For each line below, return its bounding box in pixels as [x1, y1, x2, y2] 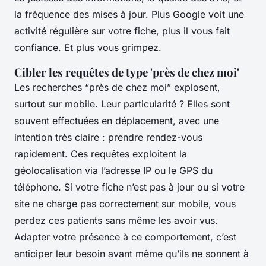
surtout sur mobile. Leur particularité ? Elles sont [14, 97, 230, 110]
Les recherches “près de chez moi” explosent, [14, 81, 220, 93]
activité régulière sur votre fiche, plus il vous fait [14, 24, 230, 37]
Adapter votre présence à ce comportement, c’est [14, 230, 236, 243]
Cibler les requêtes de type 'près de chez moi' [14, 64, 239, 80]
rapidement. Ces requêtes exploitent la [14, 147, 187, 160]
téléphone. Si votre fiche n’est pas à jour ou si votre [14, 180, 245, 193]
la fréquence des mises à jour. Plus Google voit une [14, 8, 244, 20]
